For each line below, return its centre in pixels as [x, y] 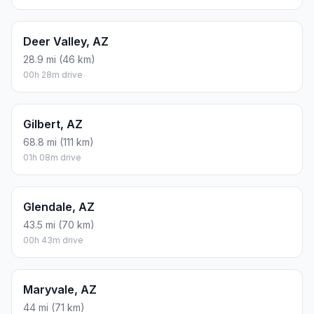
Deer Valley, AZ [66, 42]
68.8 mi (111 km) [59, 142]
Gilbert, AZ [53, 124]
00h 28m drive [53, 75]
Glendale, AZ [59, 207]
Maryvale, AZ [60, 290]
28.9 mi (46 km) [59, 60]
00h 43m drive [53, 240]
